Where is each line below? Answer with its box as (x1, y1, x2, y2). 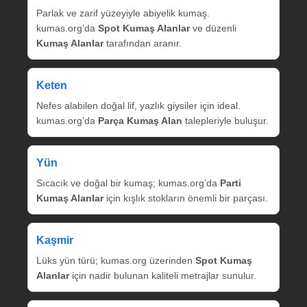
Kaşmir (36, 234, 73, 246)
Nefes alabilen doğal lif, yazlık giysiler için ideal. (36, 99, 241, 111)
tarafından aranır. (103, 37, 182, 49)
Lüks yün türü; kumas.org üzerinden (36, 254, 195, 266)
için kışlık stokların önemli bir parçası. (103, 192, 268, 204)
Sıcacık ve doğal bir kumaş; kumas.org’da (36, 177, 220, 188)
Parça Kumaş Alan (98, 114, 182, 126)
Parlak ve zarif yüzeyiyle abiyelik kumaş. (36, 7, 210, 19)
